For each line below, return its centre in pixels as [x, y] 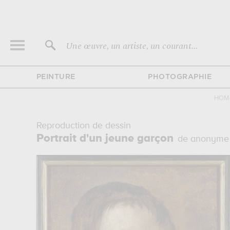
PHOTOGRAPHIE [180, 77]
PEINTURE [56, 77]
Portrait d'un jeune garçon [105, 139]
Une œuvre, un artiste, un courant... [132, 46]
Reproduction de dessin [83, 126]
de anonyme [203, 139]
